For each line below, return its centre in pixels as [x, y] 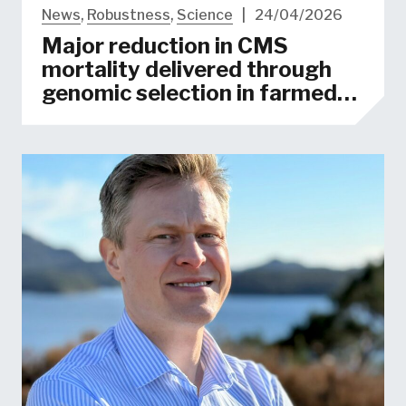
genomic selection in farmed [189, 92]
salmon [79, 116]
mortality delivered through [186, 69]
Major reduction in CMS [164, 45]
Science [204, 14]
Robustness [128, 14]
